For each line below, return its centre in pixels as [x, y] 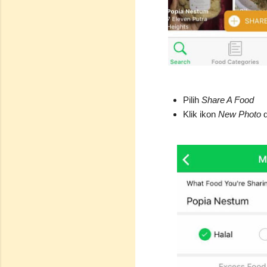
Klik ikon [201, 114]
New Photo [240, 114]
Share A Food [228, 100]
